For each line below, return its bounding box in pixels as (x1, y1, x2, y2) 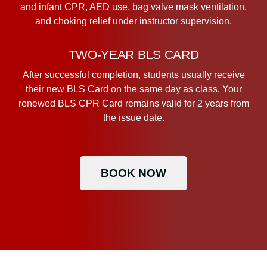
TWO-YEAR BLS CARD (68, 47, 199, 61)
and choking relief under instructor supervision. (35, 15, 232, 26)
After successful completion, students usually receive (22, 69, 245, 80)
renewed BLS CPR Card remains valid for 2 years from (18, 98, 249, 108)
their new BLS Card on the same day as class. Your (25, 83, 242, 94)
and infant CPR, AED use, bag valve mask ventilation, (20, 1, 247, 12)
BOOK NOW (101, 166, 166, 179)
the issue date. (103, 112, 164, 123)
